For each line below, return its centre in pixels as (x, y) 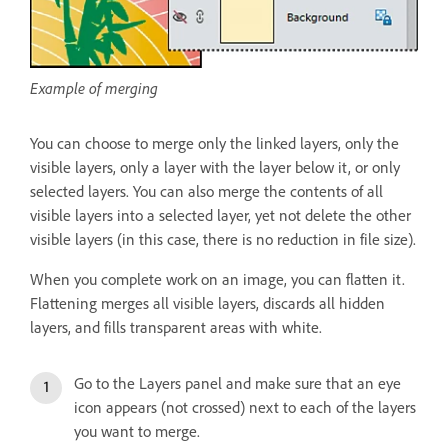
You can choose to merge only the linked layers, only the (214, 143)
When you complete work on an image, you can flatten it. (217, 279)
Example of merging (94, 87)
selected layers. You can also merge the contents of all (206, 191)
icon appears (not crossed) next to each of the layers (245, 407)
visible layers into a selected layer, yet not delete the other (220, 215)
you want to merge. (137, 431)
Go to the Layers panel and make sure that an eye (237, 383)
